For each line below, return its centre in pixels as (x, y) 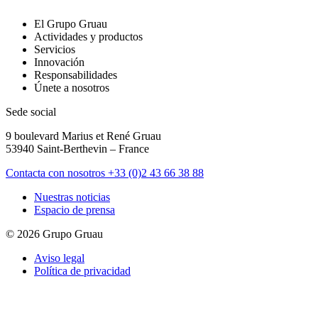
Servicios (55, 50)
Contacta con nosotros (55, 173)
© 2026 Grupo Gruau (54, 234)
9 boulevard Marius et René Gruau (83, 136)
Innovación (59, 62)
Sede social (31, 112)
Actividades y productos (88, 37)
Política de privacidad (82, 271)
